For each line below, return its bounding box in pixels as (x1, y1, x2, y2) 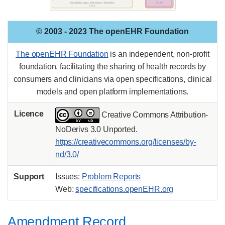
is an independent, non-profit (108, 50, 209, 59)
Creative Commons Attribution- (99, 110, 208, 120)
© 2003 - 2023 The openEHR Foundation (36, 27, 189, 36)
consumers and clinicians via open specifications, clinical (13, 75, 212, 84)
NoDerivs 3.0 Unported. (55, 125, 138, 134)
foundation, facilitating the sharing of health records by (19, 62, 206, 71)
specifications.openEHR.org (75, 185, 174, 194)
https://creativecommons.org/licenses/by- (55, 138, 196, 147)
